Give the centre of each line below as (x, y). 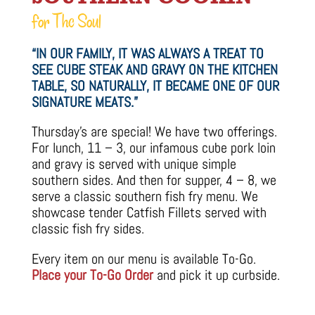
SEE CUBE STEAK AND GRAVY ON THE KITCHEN (154, 70)
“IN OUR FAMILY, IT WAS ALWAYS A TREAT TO (147, 54)
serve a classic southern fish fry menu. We (144, 197)
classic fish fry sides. (88, 229)
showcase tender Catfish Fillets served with (149, 213)
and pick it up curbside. (216, 275)
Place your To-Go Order (92, 275)
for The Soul (66, 22)
